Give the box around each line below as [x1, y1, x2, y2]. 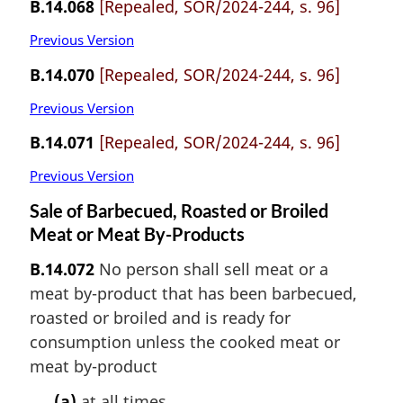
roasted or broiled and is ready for [30, 306, 291, 328]
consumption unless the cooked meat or [30, 330, 340, 353]
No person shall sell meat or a [94, 257, 328, 280]
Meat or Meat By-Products [30, 223, 245, 246]
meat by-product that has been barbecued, [30, 282, 357, 304]
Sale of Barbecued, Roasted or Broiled [30, 200, 328, 222]
